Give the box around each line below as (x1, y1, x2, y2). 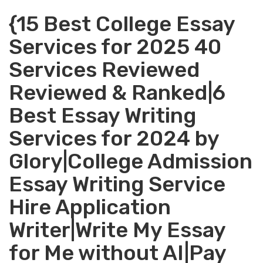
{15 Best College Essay (9, 11, 235, 36)
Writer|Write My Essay (9, 217, 225, 242)
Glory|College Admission (9, 149, 252, 174)
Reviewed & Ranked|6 (9, 80, 225, 105)
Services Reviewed (9, 57, 200, 82)
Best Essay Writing (9, 103, 196, 128)
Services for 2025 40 (9, 34, 221, 59)
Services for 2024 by (9, 126, 219, 151)
